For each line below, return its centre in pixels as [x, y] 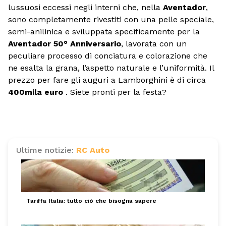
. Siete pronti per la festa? [115, 92]
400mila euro [36, 92]
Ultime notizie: [46, 150]
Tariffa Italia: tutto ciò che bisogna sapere [91, 201]
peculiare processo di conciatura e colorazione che [108, 56]
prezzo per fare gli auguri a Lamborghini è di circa [107, 80]
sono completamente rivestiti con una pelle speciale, [111, 20]
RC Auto [93, 150]
